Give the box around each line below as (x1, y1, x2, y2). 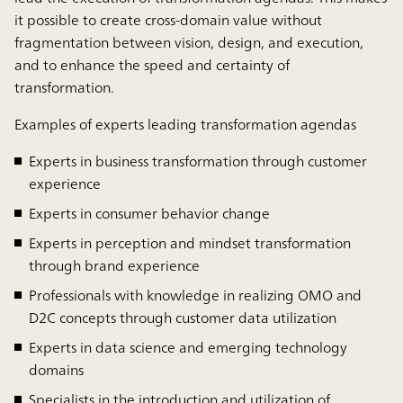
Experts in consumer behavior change (29, 200, 270, 226)
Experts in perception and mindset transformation (29, 229, 351, 255)
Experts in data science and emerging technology (29, 334, 347, 360)
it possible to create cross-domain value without (14, 6, 322, 32)
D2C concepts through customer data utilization (29, 304, 336, 330)
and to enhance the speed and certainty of (14, 51, 290, 77)
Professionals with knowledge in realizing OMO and (29, 282, 362, 308)
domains (29, 356, 84, 382)
